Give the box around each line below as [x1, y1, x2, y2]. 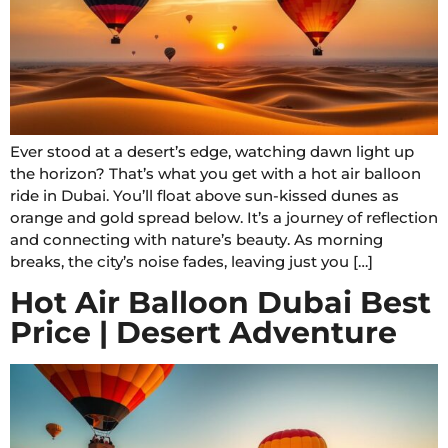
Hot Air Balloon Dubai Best [10, 283, 431, 321]
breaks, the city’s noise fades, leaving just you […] [10, 252, 373, 272]
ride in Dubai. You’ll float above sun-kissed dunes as [10, 186, 399, 206]
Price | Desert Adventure [10, 313, 397, 351]
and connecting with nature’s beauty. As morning [10, 230, 383, 250]
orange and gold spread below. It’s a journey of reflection [10, 208, 438, 228]
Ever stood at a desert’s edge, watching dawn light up [10, 142, 414, 162]
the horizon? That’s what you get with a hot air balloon [10, 164, 421, 184]
